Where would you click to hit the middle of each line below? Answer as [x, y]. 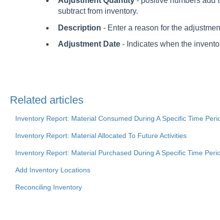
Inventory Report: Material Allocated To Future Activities [101, 135]
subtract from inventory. [98, 11]
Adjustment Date [89, 44]
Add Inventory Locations [53, 170]
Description [79, 27]
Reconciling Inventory [48, 187]
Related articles [46, 100]
